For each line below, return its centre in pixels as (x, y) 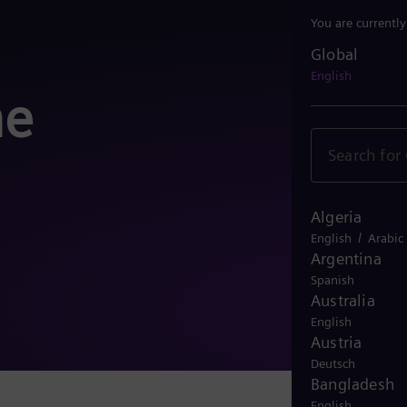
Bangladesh (352, 383)
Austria (337, 342)
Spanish (333, 279)
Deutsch (333, 363)
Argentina (346, 258)
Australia (343, 300)
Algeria (337, 216)
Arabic (386, 238)
